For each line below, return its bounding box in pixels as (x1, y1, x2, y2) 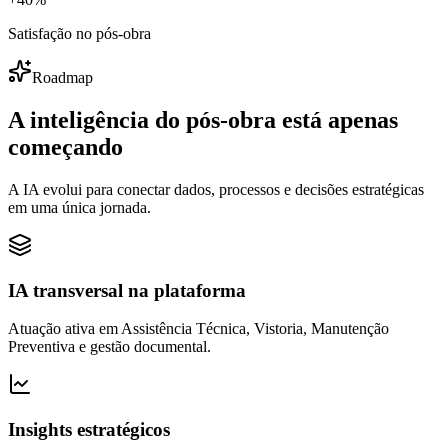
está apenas (282, 107, 398, 134)
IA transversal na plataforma (8, 279, 246, 301)
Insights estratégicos (8, 419, 170, 441)
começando (8, 134, 123, 161)
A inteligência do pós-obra (8, 107, 276, 134)
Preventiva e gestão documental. (8, 338, 211, 356)
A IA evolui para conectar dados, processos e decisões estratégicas (8, 180, 424, 198)
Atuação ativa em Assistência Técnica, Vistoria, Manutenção (8, 320, 389, 338)
